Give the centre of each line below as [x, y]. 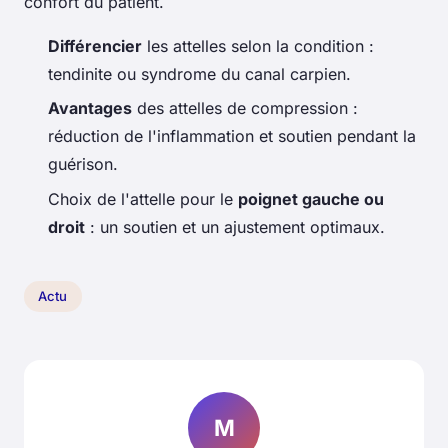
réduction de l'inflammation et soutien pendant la [232, 136]
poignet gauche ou [311, 198]
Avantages [90, 108]
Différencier [95, 45]
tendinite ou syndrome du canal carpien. [199, 73]
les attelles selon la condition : [258, 45]
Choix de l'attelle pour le [143, 198]
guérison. [83, 164]
